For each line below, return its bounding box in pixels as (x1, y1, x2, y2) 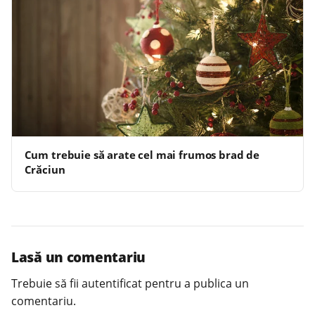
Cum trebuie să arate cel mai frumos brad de (24, 148, 260, 162)
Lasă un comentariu (11, 248, 146, 266)
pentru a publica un (142, 276, 249, 292)
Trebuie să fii (11, 276, 82, 292)
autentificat (82, 276, 142, 292)
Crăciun (24, 162, 65, 177)
